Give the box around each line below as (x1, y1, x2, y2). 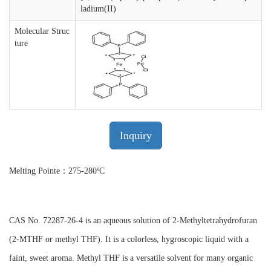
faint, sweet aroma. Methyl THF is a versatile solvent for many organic (9, 253, 253, 263)
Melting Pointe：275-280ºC (9, 166, 105, 175)
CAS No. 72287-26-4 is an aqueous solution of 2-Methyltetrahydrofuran (9, 216, 257, 225)
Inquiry (119, 129, 152, 142)
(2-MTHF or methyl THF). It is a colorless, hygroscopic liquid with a (9, 235, 249, 244)
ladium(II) (80, 4, 116, 13)
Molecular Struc (15, 27, 70, 36)
